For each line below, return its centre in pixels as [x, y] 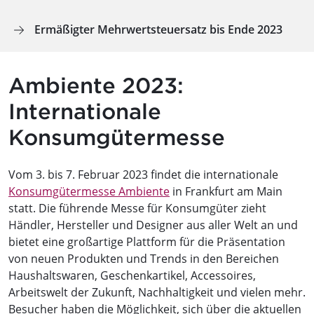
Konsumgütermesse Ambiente [89, 191]
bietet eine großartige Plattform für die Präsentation [147, 241]
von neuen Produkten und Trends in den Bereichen [144, 258]
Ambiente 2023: [96, 85]
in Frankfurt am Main [226, 191]
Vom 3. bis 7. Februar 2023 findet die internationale [143, 174]
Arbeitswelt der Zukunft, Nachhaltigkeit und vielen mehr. [157, 292]
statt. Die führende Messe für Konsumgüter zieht [137, 208]
